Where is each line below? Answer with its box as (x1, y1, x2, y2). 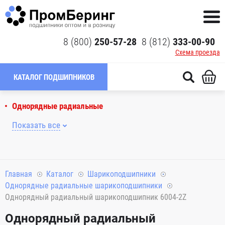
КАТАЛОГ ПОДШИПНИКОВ (13, 73, 94, 82)
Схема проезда (175, 48, 220, 56)
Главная (5, 169, 32, 179)
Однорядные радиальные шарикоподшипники (5, 181, 162, 190)
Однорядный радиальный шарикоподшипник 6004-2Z (5, 192, 186, 202)
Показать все (12, 120, 60, 130)
